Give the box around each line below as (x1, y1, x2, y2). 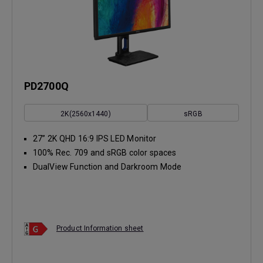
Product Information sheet (56, 224, 144, 232)
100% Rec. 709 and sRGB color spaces (33, 147, 177, 157)
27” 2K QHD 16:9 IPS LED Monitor (33, 133, 157, 143)
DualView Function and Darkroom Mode (33, 161, 182, 171)
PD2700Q (24, 79, 69, 92)
